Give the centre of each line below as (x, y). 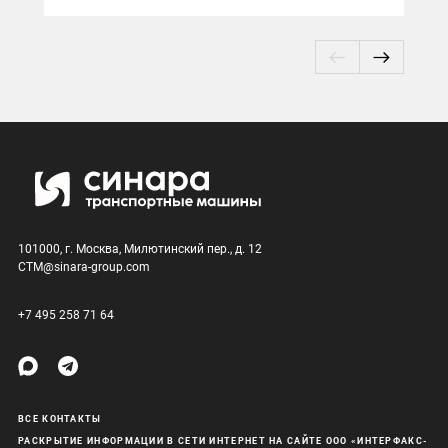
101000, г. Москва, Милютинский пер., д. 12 (140, 249)
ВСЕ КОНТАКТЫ (60, 419)
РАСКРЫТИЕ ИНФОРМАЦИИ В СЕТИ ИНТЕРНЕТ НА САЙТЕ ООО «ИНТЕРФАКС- (223, 441)
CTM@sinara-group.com (84, 267)
